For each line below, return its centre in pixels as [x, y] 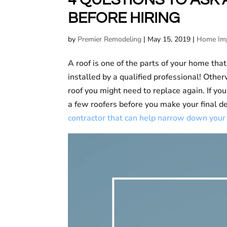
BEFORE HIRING [124, 18]
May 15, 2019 [169, 39]
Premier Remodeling [110, 39]
